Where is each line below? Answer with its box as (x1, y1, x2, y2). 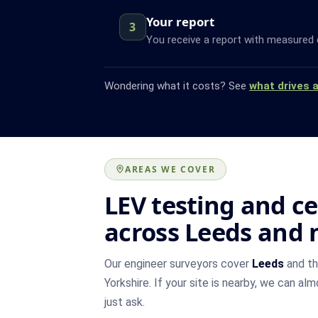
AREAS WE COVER (125, 163, 216, 175)
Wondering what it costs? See (104, 79, 249, 92)
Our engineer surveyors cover (104, 256, 252, 270)
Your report (146, 13, 214, 30)
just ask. (104, 295, 145, 309)
